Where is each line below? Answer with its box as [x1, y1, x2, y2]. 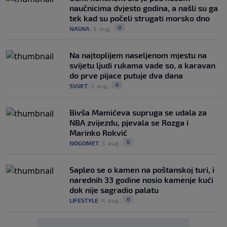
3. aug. [93, 24, 111, 32]
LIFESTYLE [69, 196, 98, 204]
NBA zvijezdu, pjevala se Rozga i [69, 117, 188, 127]
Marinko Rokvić [69, 127, 127, 137]
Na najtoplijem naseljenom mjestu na [69, 50, 207, 60]
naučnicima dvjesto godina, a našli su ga [69, 3, 218, 13]
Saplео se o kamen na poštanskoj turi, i [69, 164, 214, 174]
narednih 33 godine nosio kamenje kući [69, 174, 213, 184]
